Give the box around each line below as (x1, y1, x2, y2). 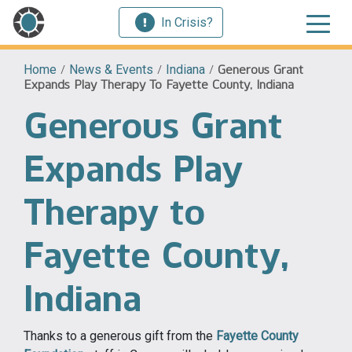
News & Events (69, 62, 153, 77)
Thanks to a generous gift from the (24, 328, 216, 343)
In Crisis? (161, 14, 213, 30)
